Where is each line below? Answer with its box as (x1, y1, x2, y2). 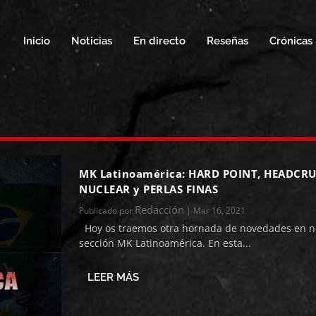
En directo (133, 35, 186, 47)
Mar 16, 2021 (193, 204, 246, 217)
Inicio (23, 35, 50, 47)
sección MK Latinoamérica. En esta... (79, 236, 252, 250)
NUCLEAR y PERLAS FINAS (79, 181, 219, 196)
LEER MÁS (87, 271, 140, 284)
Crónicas (269, 35, 312, 47)
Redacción (135, 202, 185, 217)
